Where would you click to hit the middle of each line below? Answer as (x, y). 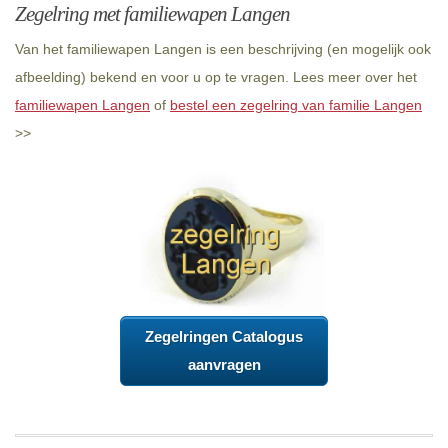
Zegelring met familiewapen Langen (152, 14)
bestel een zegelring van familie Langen (296, 105)
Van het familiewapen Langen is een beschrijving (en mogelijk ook (223, 49)
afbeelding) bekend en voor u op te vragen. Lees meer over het (216, 77)
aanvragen (224, 365)
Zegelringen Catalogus (224, 337)
